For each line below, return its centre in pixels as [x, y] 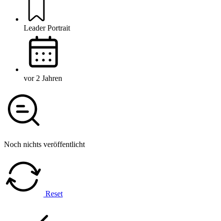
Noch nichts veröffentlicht [44, 144]
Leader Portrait [47, 28]
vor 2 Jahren [43, 78]
